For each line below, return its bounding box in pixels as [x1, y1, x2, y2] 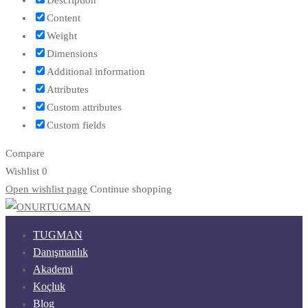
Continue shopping [90, 183, 172, 195]
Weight [47, 30, 77, 41]
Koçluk [33, 280, 65, 292]
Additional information [47, 65, 145, 77]
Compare [5, 147, 45, 159]
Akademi [33, 263, 73, 275]
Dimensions [47, 47, 98, 59]
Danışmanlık [33, 245, 88, 258]
